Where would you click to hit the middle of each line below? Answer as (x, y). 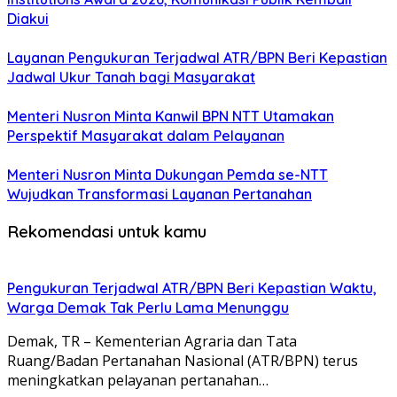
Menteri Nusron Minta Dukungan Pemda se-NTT (167, 175)
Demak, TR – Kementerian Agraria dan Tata (152, 341)
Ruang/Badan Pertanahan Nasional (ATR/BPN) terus (183, 360)
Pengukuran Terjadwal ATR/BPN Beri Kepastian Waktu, (192, 288)
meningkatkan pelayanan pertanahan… (138, 380)
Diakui (28, 19)
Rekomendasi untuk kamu (107, 231)
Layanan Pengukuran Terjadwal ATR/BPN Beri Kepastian (197, 58)
